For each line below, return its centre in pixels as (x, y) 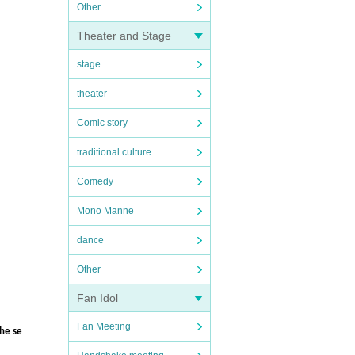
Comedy (95, 181)
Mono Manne (105, 211)
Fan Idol (97, 298)
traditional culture (114, 152)
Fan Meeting (104, 326)
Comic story (102, 123)
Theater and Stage (124, 36)
